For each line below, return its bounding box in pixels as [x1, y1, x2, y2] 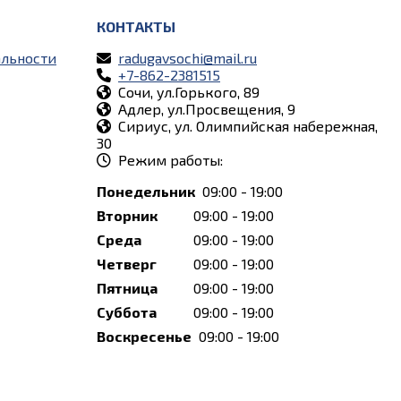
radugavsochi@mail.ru [118, 48, 257, 66]
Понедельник [97, 182, 195, 200]
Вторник [97, 206, 158, 224]
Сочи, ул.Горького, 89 [118, 82, 260, 100]
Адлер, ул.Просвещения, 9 [118, 99, 295, 117]
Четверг [97, 254, 157, 272]
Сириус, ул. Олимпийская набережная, [118, 116, 378, 134]
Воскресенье [97, 327, 192, 345]
